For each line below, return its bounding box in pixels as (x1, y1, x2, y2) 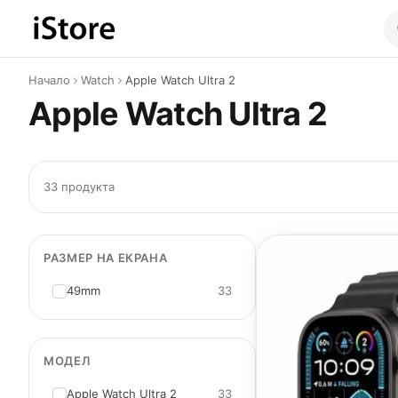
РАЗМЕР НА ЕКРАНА (44, 251, 168, 265)
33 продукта (44, 179, 115, 194)
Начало (28, 73, 70, 87)
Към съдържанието (28, 22, 168, 40)
